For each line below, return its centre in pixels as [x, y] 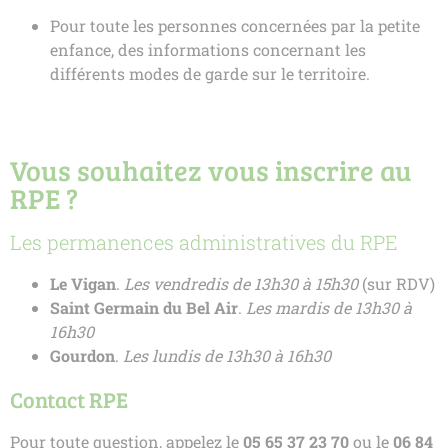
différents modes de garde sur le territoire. [210, 74]
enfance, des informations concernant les [208, 50]
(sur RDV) [396, 284]
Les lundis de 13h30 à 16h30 [227, 356]
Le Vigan [83, 284]
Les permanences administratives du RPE [204, 242]
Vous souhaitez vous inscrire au [211, 170]
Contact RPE [69, 399]
